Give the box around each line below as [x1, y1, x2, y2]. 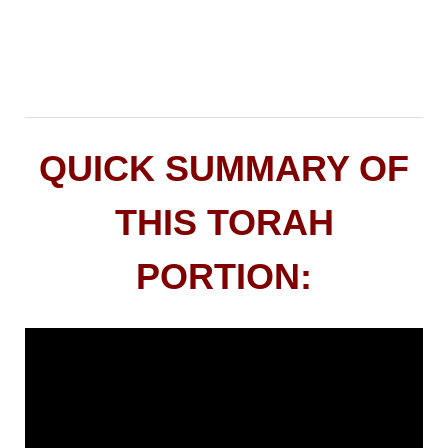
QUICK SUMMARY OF [39, 148, 409, 189]
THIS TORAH [114, 202, 334, 243]
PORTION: [136, 256, 312, 297]
